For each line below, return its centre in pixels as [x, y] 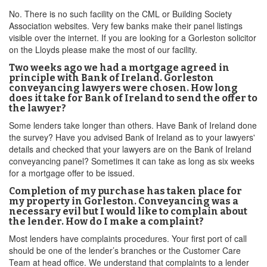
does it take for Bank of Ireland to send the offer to [133, 98]
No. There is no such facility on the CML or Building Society [120, 14]
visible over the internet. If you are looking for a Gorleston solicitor [133, 38]
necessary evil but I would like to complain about [128, 211]
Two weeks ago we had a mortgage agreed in [119, 68]
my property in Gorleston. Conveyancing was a [124, 201]
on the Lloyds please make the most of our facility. [103, 49]
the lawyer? [38, 108]
